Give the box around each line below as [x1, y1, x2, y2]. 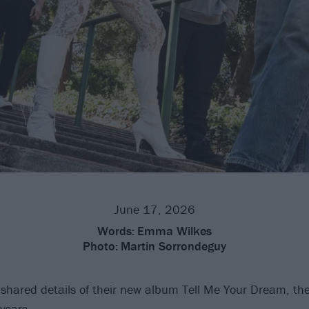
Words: [97, 222, 134, 239]
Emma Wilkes [137, 222, 212, 239]
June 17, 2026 [114, 201, 195, 217]
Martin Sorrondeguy [121, 237, 226, 254]
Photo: [83, 237, 118, 254]
